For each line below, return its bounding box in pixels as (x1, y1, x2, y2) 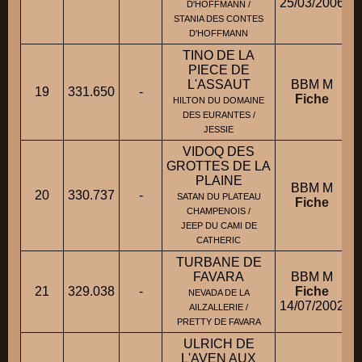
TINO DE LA (183, 48, 255, 63)
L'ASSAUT (187, 78, 250, 92)
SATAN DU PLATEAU (176, 192, 261, 202)
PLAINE (195, 174, 242, 188)
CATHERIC (196, 235, 241, 246)
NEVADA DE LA (187, 288, 250, 298)
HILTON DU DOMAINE (173, 95, 264, 106)
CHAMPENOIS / (187, 206, 250, 217)
